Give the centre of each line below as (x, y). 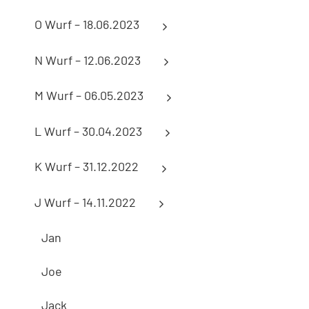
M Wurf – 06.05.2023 (89, 96)
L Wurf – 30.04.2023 (88, 131)
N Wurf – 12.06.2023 (88, 60)
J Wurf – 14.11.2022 (85, 202)
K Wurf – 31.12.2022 (87, 167)
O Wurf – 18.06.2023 (87, 24)
